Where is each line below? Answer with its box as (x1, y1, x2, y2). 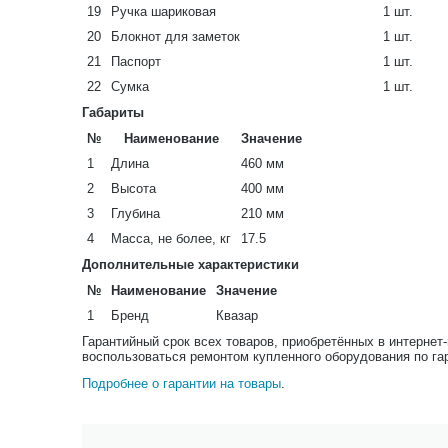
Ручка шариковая (111, 3, 216, 19)
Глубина (111, 205, 160, 221)
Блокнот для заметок (111, 28, 240, 44)
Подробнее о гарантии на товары (82, 375, 281, 391)
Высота (111, 180, 156, 196)
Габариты (82, 104, 144, 120)
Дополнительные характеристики (82, 256, 299, 272)
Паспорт (111, 53, 161, 69)
